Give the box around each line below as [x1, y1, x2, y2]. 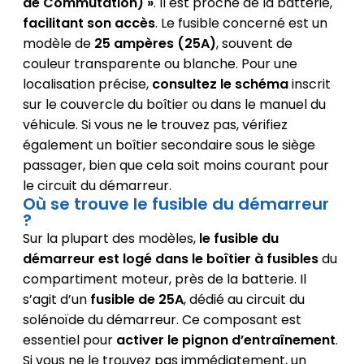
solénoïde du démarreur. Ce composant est [22, 310, 301, 330]
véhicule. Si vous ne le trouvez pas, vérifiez [22, 115, 288, 135]
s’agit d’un [22, 290, 90, 310]
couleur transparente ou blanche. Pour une [22, 54, 297, 74]
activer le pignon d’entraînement [115, 331, 336, 350]
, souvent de [215, 34, 292, 54]
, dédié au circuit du [183, 290, 305, 310]
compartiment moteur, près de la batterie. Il [22, 270, 306, 289]
